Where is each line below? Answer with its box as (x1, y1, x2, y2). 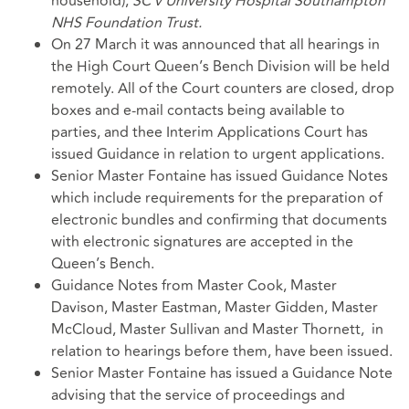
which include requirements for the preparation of (51, 187, 383, 210)
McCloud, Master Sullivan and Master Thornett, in (51, 319, 383, 341)
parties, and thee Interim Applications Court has (51, 121, 368, 144)
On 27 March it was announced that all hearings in (51, 34, 380, 57)
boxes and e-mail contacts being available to (51, 100, 345, 122)
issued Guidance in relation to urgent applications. (51, 143, 384, 166)
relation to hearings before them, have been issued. (51, 341, 393, 363)
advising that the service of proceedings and (51, 384, 345, 407)
